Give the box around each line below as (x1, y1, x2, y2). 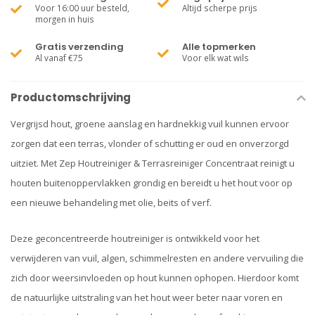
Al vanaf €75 (35, 52, 83, 63)
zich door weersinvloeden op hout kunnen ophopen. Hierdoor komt (11, 271, 299, 285)
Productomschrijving (11, 90, 131, 105)
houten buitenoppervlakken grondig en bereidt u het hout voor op (11, 176, 292, 189)
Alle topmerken (182, 40, 256, 53)
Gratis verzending (35, 40, 124, 53)
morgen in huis (35, 13, 94, 25)
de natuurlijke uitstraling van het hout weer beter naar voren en (11, 291, 283, 304)
